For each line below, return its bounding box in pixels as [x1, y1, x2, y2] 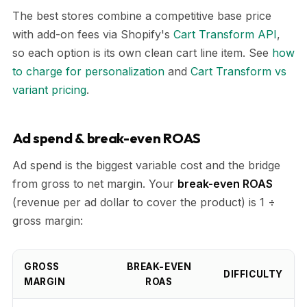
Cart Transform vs [191, 64, 286, 78]
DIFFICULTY [223, 268, 283, 280]
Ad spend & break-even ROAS [12, 129, 201, 147]
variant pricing [12, 82, 86, 97]
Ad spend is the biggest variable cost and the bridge [12, 158, 280, 172]
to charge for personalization [12, 64, 164, 78]
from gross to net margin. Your [12, 176, 177, 191]
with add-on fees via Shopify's [12, 27, 173, 41]
